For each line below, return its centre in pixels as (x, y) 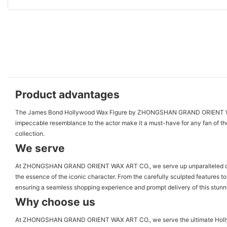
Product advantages (67, 94)
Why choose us (55, 202)
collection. (30, 133)
